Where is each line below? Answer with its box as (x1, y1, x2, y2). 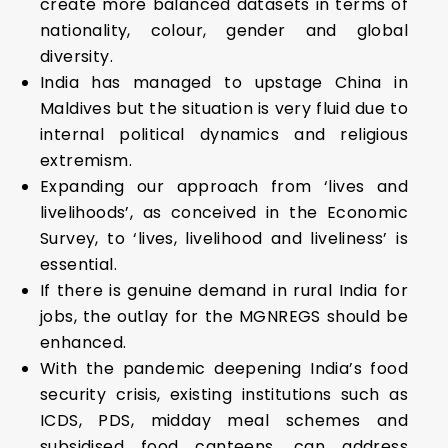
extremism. (40, 149, 133, 172)
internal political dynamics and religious (40, 123, 408, 146)
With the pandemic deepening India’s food (40, 357, 408, 380)
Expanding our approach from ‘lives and (40, 175, 408, 198)
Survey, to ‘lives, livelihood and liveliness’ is (40, 227, 408, 250)
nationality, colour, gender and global (40, 19, 408, 42)
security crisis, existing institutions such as (40, 383, 408, 406)
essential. (40, 253, 118, 276)
